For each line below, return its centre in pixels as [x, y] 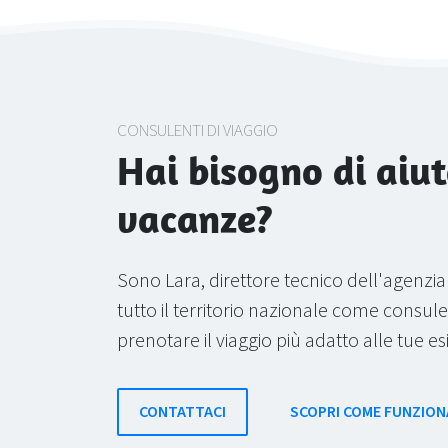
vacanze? [195, 218]
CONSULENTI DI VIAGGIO [197, 131]
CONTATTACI [182, 412]
